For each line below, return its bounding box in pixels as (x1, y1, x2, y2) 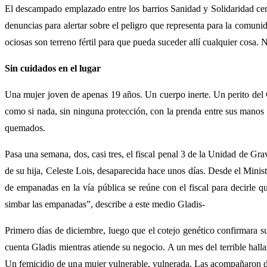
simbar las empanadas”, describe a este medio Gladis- (5, 198, 205, 209)
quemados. (5, 122, 45, 133)
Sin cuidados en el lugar (5, 63, 101, 73)
